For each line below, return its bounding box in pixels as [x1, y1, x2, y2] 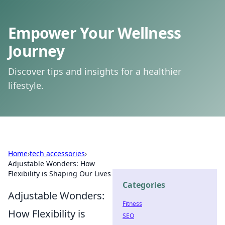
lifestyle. [8, 79, 44, 91]
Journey [8, 41, 64, 61]
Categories [123, 179, 165, 190]
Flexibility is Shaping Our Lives [8, 169, 111, 178]
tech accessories [30, 149, 85, 158]
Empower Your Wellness [8, 23, 181, 43]
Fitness [123, 199, 142, 208]
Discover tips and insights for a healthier [8, 65, 181, 77]
